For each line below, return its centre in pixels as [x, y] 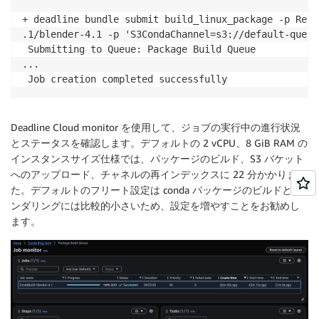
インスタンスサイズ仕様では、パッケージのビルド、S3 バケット [157, 158]
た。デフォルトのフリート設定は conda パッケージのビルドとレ [156, 189]
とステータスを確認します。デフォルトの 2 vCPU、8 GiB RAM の [159, 142]
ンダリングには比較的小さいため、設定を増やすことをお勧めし [155, 205]
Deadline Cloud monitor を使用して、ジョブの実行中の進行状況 [156, 127]
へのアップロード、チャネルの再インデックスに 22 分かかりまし [159, 174]
